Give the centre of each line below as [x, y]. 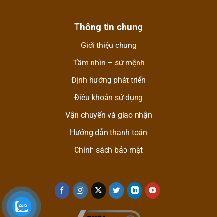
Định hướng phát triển [108, 80]
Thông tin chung [108, 27]
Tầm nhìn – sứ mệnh [108, 62]
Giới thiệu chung [108, 45]
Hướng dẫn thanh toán [108, 132]
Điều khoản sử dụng [108, 97]
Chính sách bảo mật [108, 150]
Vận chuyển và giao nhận [108, 115]
